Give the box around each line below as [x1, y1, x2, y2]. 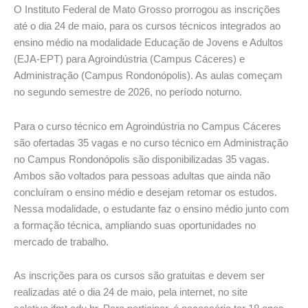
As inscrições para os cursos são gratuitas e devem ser [14, 270, 265, 282]
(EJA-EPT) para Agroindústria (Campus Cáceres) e [14, 54, 245, 65]
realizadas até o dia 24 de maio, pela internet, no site [14, 287, 247, 298]
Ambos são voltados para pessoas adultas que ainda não [14, 170, 270, 181]
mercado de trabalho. [14, 236, 109, 247]
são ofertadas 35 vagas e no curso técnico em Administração [14, 137, 288, 148]
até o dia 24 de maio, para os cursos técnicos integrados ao [14, 21, 280, 32]
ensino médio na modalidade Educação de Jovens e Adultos [14, 37, 283, 49]
